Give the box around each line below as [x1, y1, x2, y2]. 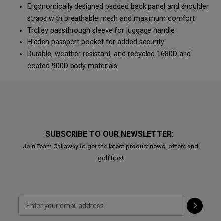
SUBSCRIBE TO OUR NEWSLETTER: [45, 129, 176, 139]
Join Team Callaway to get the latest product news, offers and [23, 143, 198, 150]
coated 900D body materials [27, 62, 119, 70]
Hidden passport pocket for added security [27, 38, 166, 46]
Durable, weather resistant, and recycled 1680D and [27, 50, 191, 58]
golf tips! [98, 154, 123, 162]
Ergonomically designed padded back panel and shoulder [27, 2, 209, 11]
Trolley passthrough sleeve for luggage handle [27, 26, 177, 35]
